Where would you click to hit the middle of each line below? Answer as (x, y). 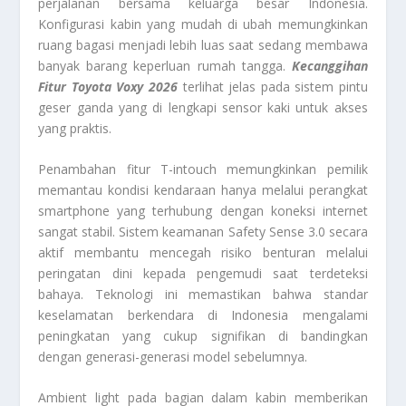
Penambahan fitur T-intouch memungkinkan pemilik (203, 169)
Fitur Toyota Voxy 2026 (111, 86)
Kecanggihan (329, 65)
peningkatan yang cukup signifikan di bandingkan (203, 335)
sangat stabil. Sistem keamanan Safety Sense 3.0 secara (203, 231)
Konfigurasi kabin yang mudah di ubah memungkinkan (203, 24)
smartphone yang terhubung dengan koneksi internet (203, 210)
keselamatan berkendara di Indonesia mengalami (203, 314)
